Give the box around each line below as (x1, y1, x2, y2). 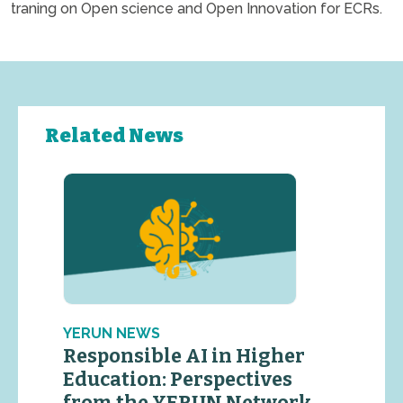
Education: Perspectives (63, 367, 292, 391)
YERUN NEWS (63, 324, 160, 342)
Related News (45, 123, 184, 148)
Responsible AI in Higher (63, 344, 305, 368)
